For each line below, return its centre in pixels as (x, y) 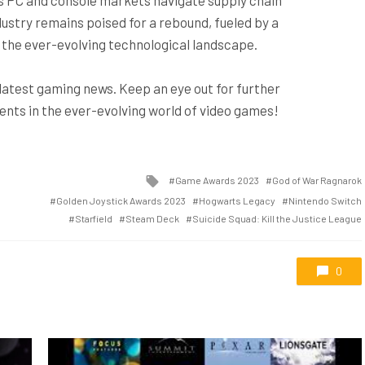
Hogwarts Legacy (237, 200)
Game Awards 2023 (217, 180)
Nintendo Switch (325, 200)
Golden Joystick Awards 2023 (121, 200)
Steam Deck (152, 218)
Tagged (182, 178)
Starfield (94, 218)
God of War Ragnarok (317, 180)
